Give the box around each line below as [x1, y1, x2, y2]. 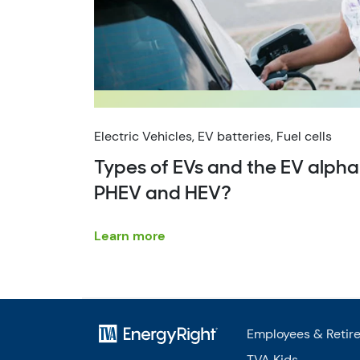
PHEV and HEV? [94, 184, 231, 204]
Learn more [94, 227, 166, 244]
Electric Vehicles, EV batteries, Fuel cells [94, 127, 332, 145]
